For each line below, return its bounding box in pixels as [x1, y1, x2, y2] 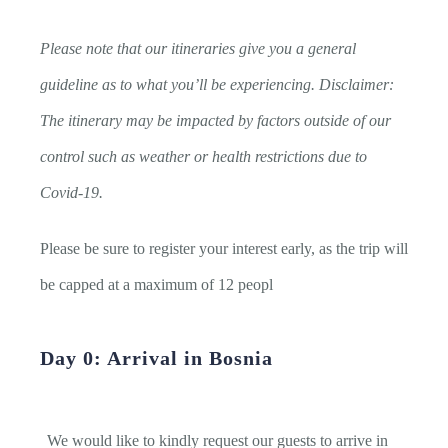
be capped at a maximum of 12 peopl [40, 276, 273, 294]
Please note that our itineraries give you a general [40, 40, 356, 58]
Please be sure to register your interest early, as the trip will [40, 240, 408, 258]
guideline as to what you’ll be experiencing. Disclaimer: [40, 76, 394, 94]
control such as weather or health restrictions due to [40, 148, 367, 166]
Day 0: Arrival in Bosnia [40, 347, 279, 370]
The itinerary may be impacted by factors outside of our [40, 112, 391, 130]
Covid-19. [40, 184, 107, 202]
